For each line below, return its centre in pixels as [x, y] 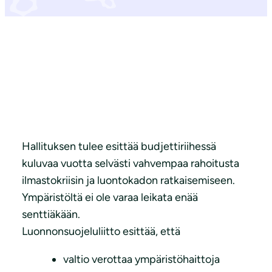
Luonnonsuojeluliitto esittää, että [101, 232]
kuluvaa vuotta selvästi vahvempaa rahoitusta [131, 164]
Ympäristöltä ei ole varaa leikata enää [110, 198]
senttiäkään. [51, 215]
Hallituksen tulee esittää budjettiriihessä [119, 147]
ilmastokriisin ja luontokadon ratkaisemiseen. [128, 181]
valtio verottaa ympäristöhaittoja [141, 260]
